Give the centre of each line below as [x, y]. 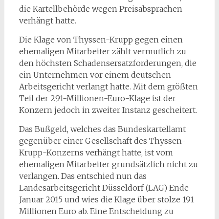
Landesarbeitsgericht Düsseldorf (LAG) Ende [104, 188]
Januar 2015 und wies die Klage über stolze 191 [106, 200]
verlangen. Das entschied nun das [83, 176]
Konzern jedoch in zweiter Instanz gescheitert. [108, 110]
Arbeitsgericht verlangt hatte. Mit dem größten [108, 87]
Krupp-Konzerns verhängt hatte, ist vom [96, 153]
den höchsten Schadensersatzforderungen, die [108, 63]
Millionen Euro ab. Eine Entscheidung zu [96, 211]
